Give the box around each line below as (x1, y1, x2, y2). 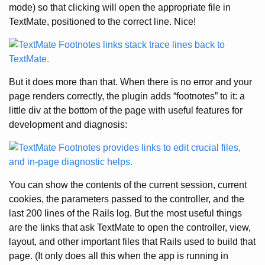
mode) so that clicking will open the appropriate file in (9, 2, 231, 12)
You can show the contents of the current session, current (9, 180, 247, 190)
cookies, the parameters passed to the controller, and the (9, 194, 244, 204)
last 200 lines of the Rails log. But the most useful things (9, 208, 242, 218)
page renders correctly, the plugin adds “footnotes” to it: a (9, 91, 245, 101)
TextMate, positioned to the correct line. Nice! (9, 17, 196, 27)
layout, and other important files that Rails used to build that (9, 237, 256, 247)
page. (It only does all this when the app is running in (9, 251, 228, 261)
